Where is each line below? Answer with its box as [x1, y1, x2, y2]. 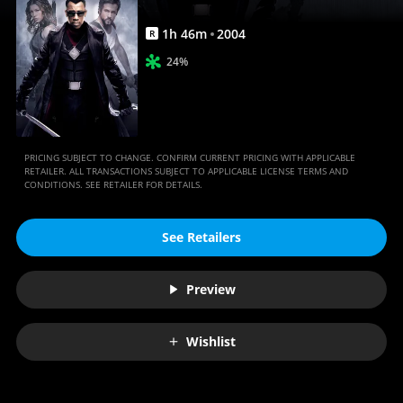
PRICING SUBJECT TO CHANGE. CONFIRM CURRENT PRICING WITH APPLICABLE [23, 150, 355, 164]
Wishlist [186, 333, 236, 351]
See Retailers [162, 228, 241, 246]
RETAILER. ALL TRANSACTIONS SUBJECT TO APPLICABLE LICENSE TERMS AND [23, 164, 348, 177]
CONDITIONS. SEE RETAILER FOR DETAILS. [23, 177, 202, 191]
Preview [186, 281, 236, 299]
